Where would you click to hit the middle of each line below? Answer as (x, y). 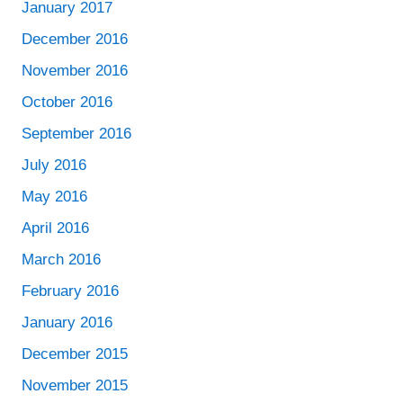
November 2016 (75, 71)
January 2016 (67, 322)
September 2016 (76, 134)
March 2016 (61, 260)
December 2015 (75, 354)
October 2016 (67, 102)
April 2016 (55, 228)
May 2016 (54, 197)
